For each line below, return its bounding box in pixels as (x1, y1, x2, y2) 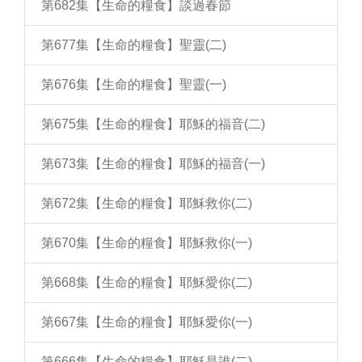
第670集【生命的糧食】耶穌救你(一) (41, 236, 252, 250)
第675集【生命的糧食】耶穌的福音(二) (41, 117, 265, 131)
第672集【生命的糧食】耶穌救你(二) (41, 196, 252, 210)
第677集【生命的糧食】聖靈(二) (41, 38, 226, 52)
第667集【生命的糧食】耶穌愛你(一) (41, 315, 252, 329)
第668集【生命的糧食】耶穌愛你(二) (41, 276, 252, 289)
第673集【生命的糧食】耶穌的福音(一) (41, 157, 265, 170)
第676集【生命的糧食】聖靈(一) (41, 78, 226, 91)
